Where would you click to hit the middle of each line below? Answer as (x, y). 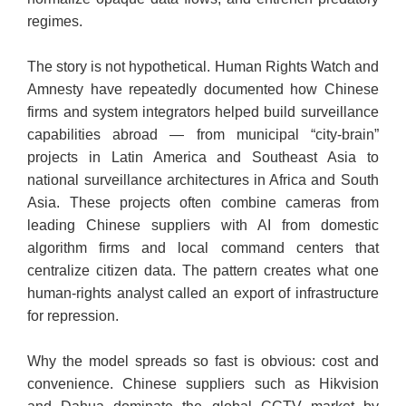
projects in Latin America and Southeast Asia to (203, 158)
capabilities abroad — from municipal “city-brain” (203, 135)
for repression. (73, 316)
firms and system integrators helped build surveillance (203, 112)
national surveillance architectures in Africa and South (203, 180)
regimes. (55, 22)
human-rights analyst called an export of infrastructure (203, 294)
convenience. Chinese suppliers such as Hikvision (203, 384)
